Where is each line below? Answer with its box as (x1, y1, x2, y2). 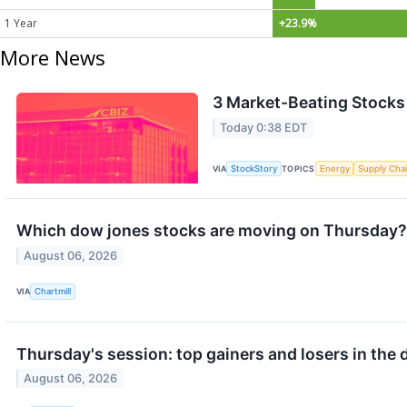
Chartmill (35, 286, 72, 297)
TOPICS (282, 164, 315, 174)
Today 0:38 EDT (220, 120, 308, 134)
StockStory (231, 164, 278, 174)
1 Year (5, 15, 37, 31)
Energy (319, 164, 350, 174)
